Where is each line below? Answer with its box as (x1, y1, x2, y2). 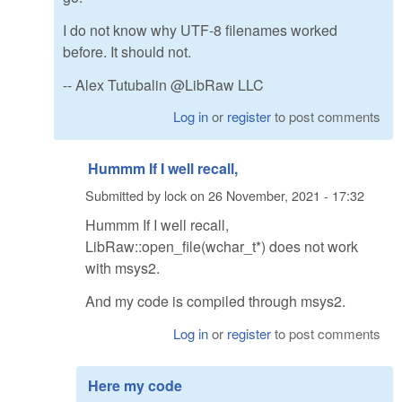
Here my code (88, 374, 182, 396)
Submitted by (85, 185, 164, 205)
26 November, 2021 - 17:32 (208, 185, 364, 205)
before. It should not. (63, 40, 191, 62)
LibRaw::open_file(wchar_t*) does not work (85, 236, 358, 258)
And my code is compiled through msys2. (85, 291, 345, 312)
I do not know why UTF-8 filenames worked (63, 19, 337, 40)
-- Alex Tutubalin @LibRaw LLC (63, 74, 264, 95)
